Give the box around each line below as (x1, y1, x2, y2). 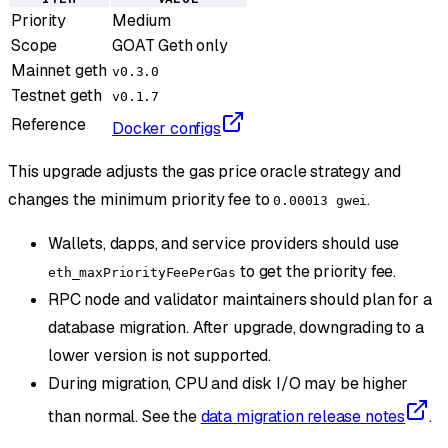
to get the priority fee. (236, 260, 397, 282)
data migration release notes (200, 405, 406, 427)
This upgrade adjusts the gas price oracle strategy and (8, 160, 401, 182)
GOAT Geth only (112, 34, 228, 56)
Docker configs (112, 117, 221, 139)
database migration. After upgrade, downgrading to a (48, 316, 424, 338)
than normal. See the (48, 405, 201, 427)
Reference (11, 113, 86, 135)
